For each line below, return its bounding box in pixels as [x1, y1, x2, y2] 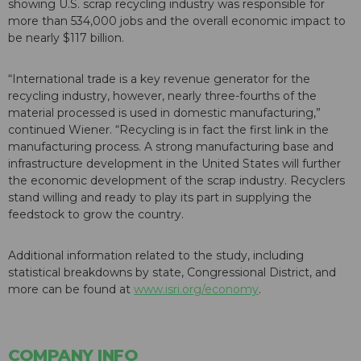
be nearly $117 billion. [8, 31, 124, 46]
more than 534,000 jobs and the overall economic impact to [8, 14, 346, 29]
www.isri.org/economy [134, 282, 259, 297]
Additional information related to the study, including [8, 248, 304, 263]
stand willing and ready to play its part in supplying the [8, 190, 312, 205]
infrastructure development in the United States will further [8, 156, 341, 172]
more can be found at [8, 282, 134, 297]
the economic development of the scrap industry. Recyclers [8, 173, 345, 189]
